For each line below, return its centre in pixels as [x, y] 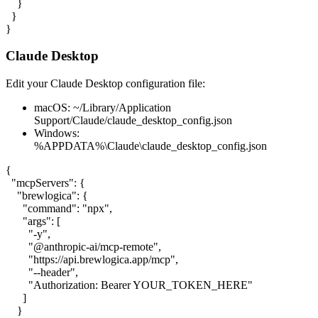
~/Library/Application [122, 108]
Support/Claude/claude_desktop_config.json [133, 121]
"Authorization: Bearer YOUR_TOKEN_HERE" [129, 285]
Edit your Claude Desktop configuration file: [105, 84]
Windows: [57, 133]
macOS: [54, 108]
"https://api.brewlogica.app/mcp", [92, 260]
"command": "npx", [59, 209]
